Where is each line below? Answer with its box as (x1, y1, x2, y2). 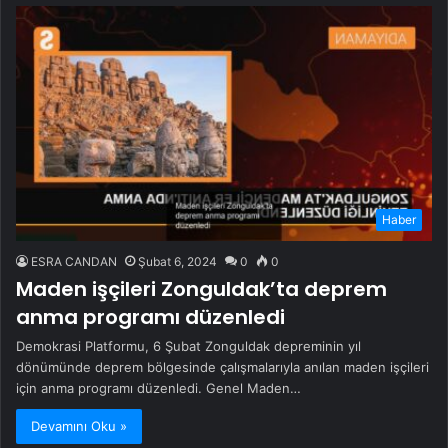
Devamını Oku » (31, 417, 127, 434)
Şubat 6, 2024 (138, 253, 217, 269)
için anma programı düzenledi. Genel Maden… (16, 379, 301, 396)
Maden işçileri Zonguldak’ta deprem (16, 274, 387, 303)
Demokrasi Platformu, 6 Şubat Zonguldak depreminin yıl (16, 337, 361, 354)
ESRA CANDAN (31, 253, 117, 269)
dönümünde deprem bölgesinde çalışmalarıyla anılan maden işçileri (16, 358, 429, 375)
